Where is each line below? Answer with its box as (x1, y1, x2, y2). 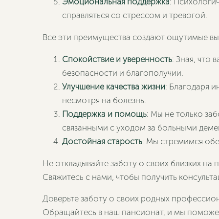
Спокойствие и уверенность (62, 54, 172, 64)
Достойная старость (62, 136, 142, 146)
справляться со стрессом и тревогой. (62, 10, 207, 20)
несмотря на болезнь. (62, 95, 146, 105)
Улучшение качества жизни (62, 82, 165, 91)
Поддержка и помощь (62, 109, 147, 119)
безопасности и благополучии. (62, 68, 183, 78)
